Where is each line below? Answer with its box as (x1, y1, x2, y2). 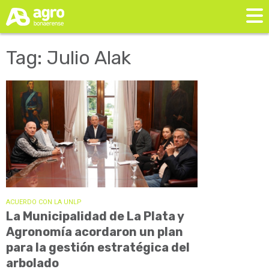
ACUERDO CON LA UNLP (6, 198, 82, 206)
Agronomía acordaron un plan (6, 224, 183, 239)
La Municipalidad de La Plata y (6, 208, 184, 223)
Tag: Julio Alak (6, 46, 131, 70)
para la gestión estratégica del (6, 240, 190, 255)
